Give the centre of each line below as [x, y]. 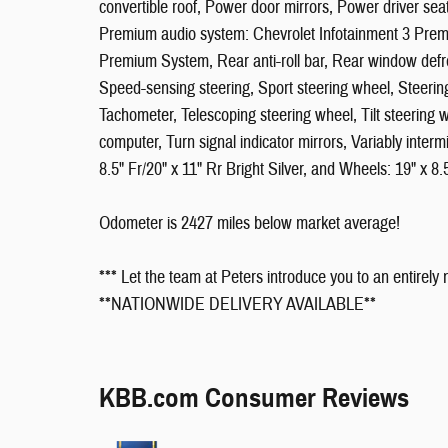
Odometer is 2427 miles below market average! [249, 223]
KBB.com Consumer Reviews [254, 398]
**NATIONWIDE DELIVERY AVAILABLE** [237, 304]
